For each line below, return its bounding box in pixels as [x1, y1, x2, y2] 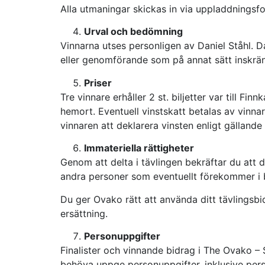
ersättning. [60, 207, 108, 219]
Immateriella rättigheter [84, 142, 194, 154]
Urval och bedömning [84, 25, 183, 38]
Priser [84, 76, 112, 89]
